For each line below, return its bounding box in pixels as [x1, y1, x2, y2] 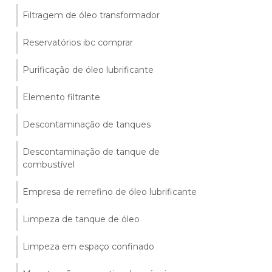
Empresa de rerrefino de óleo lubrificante [22, 186, 197, 197]
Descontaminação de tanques [22, 119, 151, 130]
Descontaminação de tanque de [22, 146, 160, 157]
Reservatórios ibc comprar [22, 37, 134, 48]
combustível [22, 159, 75, 170]
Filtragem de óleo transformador [22, 10, 160, 21]
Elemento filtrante [22, 92, 101, 103]
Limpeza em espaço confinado [22, 241, 155, 252]
